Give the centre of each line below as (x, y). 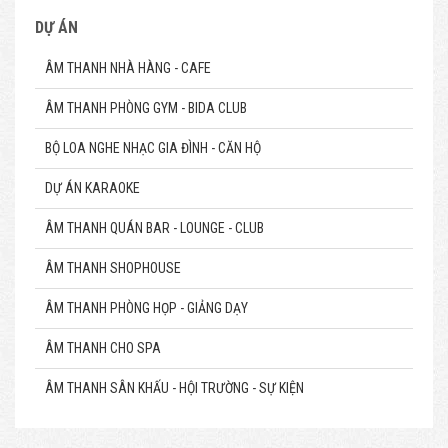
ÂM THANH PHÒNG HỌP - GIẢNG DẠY (146, 308)
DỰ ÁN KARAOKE (92, 188)
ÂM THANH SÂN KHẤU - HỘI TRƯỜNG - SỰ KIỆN (174, 388)
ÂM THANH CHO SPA (103, 348)
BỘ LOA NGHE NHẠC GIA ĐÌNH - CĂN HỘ (153, 148)
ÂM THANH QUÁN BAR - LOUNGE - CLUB (154, 228)
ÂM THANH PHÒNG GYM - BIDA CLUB (146, 108)
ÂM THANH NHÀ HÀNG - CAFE (128, 68)
